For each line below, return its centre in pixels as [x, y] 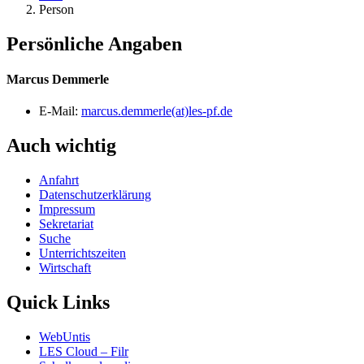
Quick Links [58, 303]
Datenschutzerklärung [95, 195]
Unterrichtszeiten [82, 253]
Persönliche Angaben [94, 43]
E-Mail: [60, 111]
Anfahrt [59, 180]
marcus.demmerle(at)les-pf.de [157, 111]
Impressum [67, 210]
